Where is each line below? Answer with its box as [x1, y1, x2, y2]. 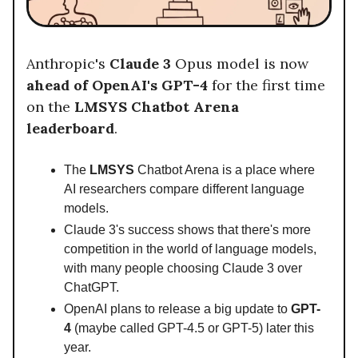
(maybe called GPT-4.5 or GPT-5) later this [74, 320, 314, 335]
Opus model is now [175, 54, 308, 73]
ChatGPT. [64, 280, 119, 294]
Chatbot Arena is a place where [137, 162, 315, 177]
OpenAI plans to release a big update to [64, 301, 291, 316]
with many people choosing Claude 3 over [64, 261, 302, 275]
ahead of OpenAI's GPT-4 [26, 75, 212, 94]
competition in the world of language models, [64, 241, 316, 256]
